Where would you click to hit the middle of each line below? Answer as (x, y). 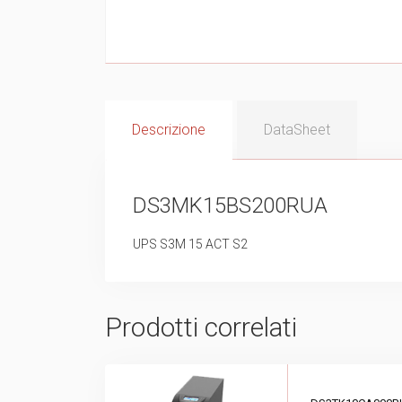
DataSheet (297, 129)
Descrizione (169, 129)
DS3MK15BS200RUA (230, 205)
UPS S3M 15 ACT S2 (190, 244)
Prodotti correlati (201, 327)
